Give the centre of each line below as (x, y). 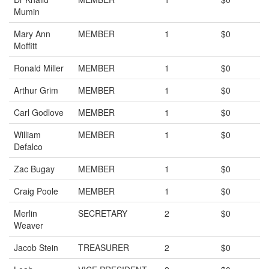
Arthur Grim (36, 90)
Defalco (28, 147)
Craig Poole (36, 191)
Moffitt (26, 46)
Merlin (26, 213)
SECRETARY (103, 213)
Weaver (29, 225)
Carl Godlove (39, 112)
